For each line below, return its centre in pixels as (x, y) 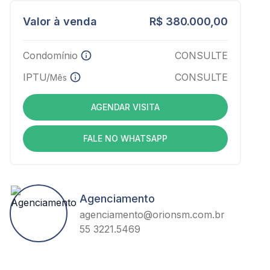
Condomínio (50, 55)
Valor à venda (60, 21)
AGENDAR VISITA (125, 107)
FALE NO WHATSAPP (125, 138)
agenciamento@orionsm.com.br (152, 215)
